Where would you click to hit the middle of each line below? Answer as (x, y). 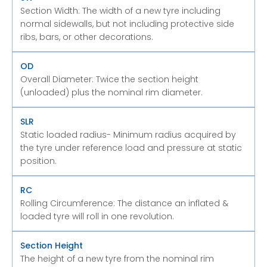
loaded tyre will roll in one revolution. (97, 216)
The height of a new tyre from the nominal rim (117, 258)
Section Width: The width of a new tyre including (120, 10)
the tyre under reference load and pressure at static (131, 148)
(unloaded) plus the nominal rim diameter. (111, 92)
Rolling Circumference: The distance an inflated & (124, 203)
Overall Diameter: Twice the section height (109, 79)
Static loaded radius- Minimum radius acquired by (128, 134)
